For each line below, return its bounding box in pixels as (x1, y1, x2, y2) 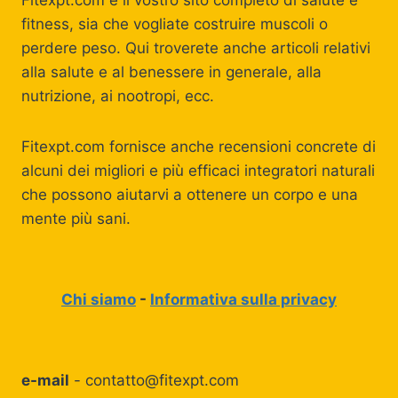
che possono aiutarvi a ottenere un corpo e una (21, 186, 358, 203)
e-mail (21, 371, 69, 389)
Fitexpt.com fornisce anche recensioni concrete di (21, 138, 376, 155)
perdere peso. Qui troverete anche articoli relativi (21, 39, 370, 57)
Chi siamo (61, 291, 136, 308)
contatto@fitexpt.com (85, 371, 239, 389)
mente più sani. (21, 210, 131, 227)
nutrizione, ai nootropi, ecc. (21, 87, 214, 105)
